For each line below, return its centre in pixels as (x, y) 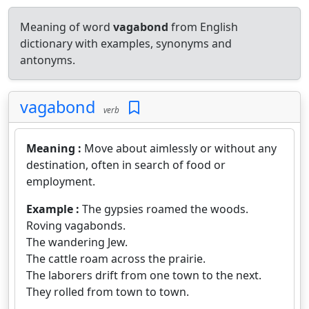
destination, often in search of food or (126, 165)
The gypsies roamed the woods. (165, 209)
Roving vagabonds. (76, 226)
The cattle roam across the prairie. (116, 259)
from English (203, 27)
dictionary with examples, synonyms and (126, 43)
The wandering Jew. (77, 242)
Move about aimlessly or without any (180, 148)
